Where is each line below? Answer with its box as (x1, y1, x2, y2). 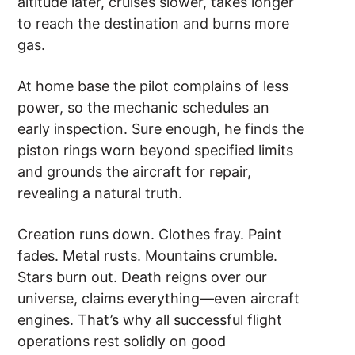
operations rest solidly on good (17, 333, 227, 350)
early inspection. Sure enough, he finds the (17, 120, 305, 138)
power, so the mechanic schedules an (17, 99, 270, 116)
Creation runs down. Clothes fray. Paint (17, 226, 283, 243)
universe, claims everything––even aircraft (17, 290, 300, 307)
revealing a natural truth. (17, 185, 183, 202)
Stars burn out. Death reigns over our (17, 269, 268, 286)
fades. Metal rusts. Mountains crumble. (17, 247, 278, 265)
